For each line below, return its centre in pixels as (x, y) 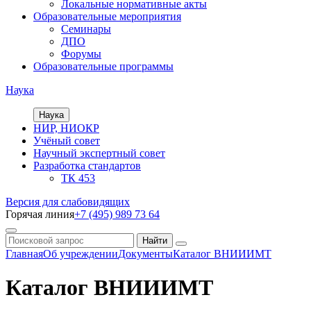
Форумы (81, 54)
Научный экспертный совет (99, 153)
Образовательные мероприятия (107, 16)
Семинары (86, 29)
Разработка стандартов (87, 166)
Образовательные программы (103, 66)
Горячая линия (40, 214)
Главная (24, 254)
